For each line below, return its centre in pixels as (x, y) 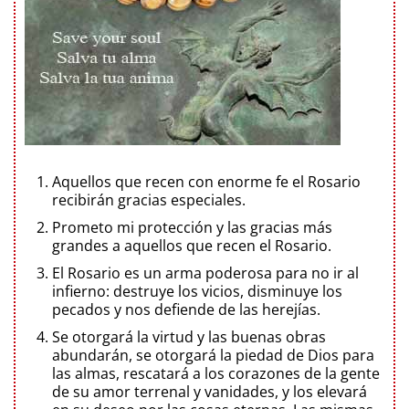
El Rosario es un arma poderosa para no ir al (205, 273)
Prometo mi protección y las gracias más (192, 227)
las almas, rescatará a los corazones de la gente (216, 373)
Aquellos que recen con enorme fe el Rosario (206, 181)
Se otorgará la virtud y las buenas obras (189, 336)
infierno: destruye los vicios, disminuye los (197, 291)
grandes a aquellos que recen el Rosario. (192, 245)
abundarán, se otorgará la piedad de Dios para (213, 355)
